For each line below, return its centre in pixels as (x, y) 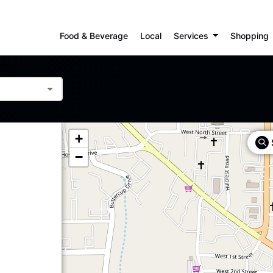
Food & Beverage (94, 36)
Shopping (249, 36)
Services (192, 36)
